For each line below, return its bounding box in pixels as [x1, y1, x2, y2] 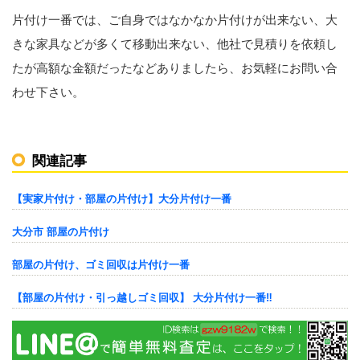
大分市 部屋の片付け [12, 226, 109, 238]
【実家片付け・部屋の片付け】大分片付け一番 [12, 193, 231, 205]
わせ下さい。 [12, 85, 84, 99]
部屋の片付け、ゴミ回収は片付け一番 [12, 259, 190, 271]
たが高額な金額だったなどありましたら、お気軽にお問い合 [12, 61, 337, 75]
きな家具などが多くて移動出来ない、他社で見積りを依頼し [12, 37, 337, 51]
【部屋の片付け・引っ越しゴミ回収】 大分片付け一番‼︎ [12, 292, 272, 304]
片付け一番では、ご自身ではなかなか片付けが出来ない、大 [12, 13, 337, 27]
